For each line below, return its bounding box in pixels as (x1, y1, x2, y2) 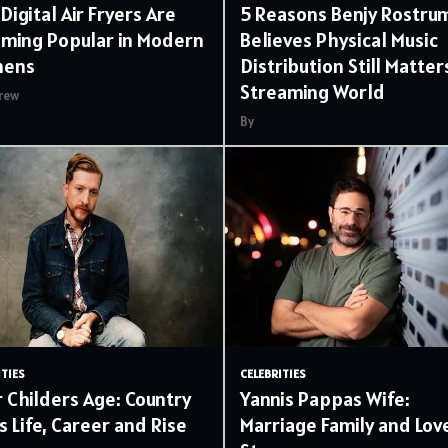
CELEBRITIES (240, 366, 306, 381)
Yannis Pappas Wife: (240, 386, 410, 412)
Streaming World (240, 79, 385, 105)
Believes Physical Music (240, 27, 438, 53)
